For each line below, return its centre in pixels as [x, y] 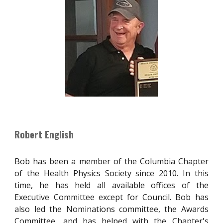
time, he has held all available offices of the [111, 185]
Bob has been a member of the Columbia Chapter [111, 161]
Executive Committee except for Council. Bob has [111, 197]
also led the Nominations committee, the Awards [111, 209]
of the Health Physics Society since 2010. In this [111, 173]
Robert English [44, 134]
